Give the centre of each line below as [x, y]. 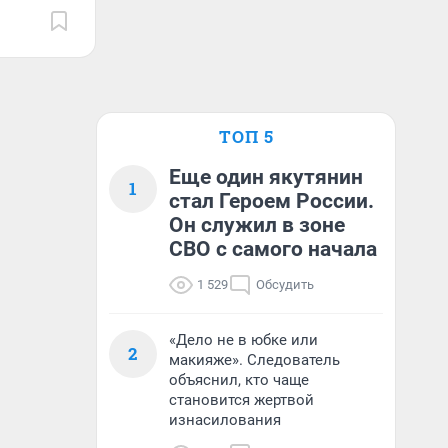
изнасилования [225, 420]
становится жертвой [241, 400]
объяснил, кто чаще [239, 380]
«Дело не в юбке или [243, 340]
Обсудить [285, 284]
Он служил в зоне [257, 225]
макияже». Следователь [254, 360]
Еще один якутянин [266, 177]
